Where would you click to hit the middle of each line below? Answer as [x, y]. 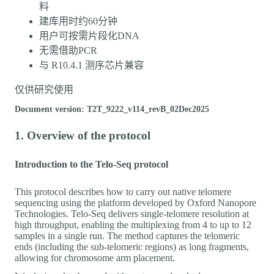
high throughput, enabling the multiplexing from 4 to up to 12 [133, 224]
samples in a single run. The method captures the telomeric [127, 235]
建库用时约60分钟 [78, 21]
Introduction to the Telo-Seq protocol [91, 164]
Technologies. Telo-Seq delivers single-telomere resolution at [132, 213]
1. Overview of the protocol [83, 135]
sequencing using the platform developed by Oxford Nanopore [135, 202]
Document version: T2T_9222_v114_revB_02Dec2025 [112, 109]
